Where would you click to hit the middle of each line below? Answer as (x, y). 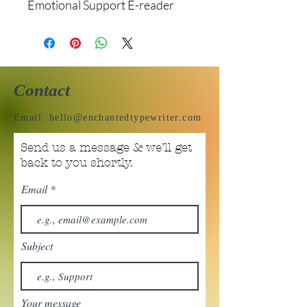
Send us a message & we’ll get (106, 148)
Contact (42, 90)
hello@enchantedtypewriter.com (125, 118)
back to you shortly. (77, 163)
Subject (37, 246)
